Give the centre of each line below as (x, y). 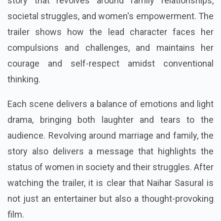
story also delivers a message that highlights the (110, 151)
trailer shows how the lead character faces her (110, 32)
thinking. (24, 79)
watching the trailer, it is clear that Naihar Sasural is (110, 183)
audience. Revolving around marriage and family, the (110, 136)
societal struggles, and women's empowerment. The (110, 16)
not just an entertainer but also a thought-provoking (110, 199)
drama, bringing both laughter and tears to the (110, 120)
